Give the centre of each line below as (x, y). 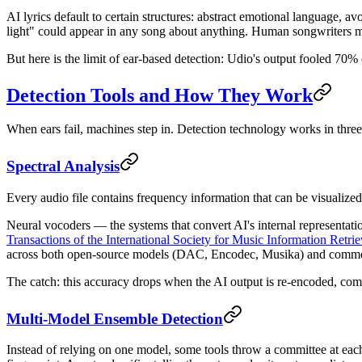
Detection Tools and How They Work (160, 95)
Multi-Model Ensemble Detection (115, 318)
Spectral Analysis (63, 166)
